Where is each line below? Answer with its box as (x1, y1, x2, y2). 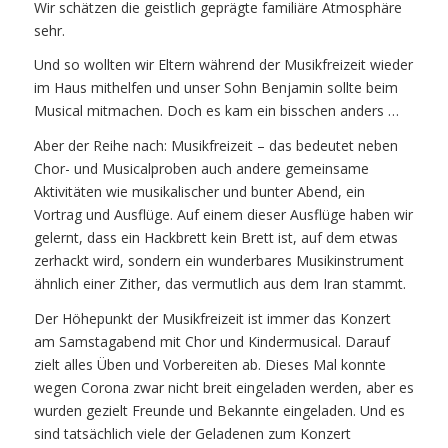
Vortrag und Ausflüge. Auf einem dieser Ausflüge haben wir (33, 205, 413, 225)
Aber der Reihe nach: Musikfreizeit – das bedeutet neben (33, 136, 398, 156)
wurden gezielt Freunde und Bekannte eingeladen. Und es (33, 401, 405, 421)
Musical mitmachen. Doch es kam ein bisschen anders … (33, 101, 399, 121)
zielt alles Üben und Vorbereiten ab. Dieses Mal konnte (33, 355, 386, 375)
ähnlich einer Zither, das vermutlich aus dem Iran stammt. (33, 274, 410, 294)
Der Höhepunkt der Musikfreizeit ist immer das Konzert (33, 309, 391, 329)
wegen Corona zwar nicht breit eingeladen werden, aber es (33, 378, 414, 398)
